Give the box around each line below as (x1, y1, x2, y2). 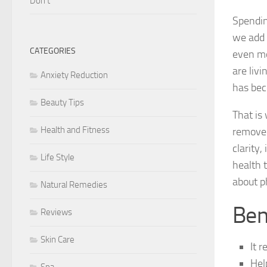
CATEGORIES (30, 45, 76, 56)
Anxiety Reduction (41, 69, 108, 80)
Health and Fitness (41, 124, 110, 135)
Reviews (41, 206, 72, 218)
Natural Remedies (41, 179, 107, 190)
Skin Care (41, 234, 74, 245)
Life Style (41, 151, 74, 163)
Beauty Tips (41, 97, 84, 108)
